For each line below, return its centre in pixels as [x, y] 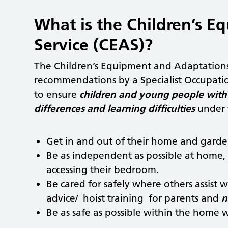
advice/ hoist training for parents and [134, 198]
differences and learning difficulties [115, 108]
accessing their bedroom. [103, 169]
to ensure [57, 94]
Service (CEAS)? [94, 45]
